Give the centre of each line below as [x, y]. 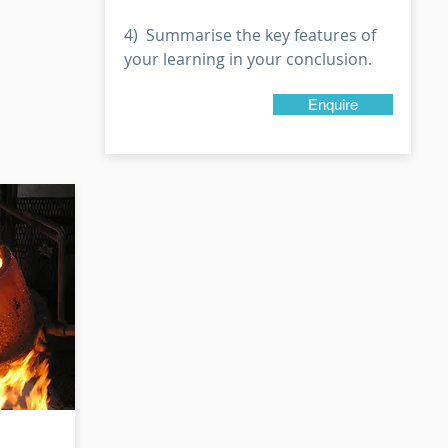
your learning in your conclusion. [248, 59]
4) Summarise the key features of [250, 35]
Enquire [333, 104]
